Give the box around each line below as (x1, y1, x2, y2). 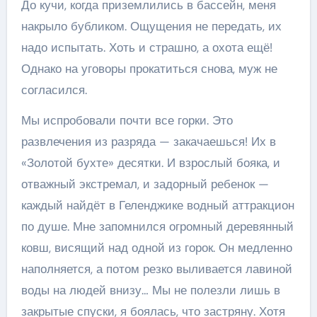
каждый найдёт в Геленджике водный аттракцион (21, 197, 294, 214)
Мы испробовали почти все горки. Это (21, 113, 233, 129)
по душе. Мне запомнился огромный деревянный (21, 219, 294, 235)
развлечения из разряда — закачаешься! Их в (21, 134, 276, 150)
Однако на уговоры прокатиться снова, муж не (21, 61, 277, 77)
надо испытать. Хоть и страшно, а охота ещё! (21, 40, 272, 56)
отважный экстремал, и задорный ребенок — (21, 176, 269, 192)
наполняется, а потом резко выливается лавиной (21, 261, 292, 277)
